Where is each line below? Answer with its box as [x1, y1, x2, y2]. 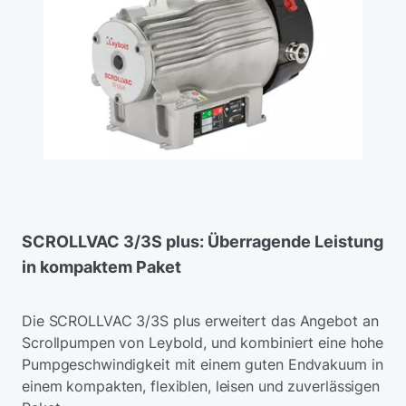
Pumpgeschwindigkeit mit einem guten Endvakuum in [22, 355, 383, 374]
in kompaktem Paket [22, 257, 181, 277]
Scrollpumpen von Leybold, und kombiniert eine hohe [22, 333, 384, 353]
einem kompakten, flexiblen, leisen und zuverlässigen [22, 377, 380, 396]
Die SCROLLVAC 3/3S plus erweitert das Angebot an [22, 312, 379, 331]
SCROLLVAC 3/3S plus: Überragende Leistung [22, 232, 383, 252]
